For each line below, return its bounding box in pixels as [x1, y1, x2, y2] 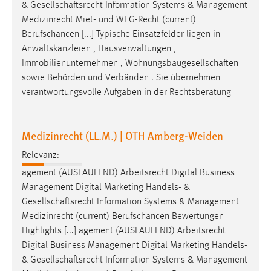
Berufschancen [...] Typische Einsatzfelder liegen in [22, 30, 220, 40]
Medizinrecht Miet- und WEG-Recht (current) [22, 15, 196, 25]
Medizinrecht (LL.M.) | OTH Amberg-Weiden [22, 128, 223, 143]
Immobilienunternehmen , [22, 59, 125, 69]
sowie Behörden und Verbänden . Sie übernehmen [22, 73, 220, 83]
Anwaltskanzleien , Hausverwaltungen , [22, 44, 176, 54]
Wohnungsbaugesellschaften [125, 59, 238, 69]
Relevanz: [22, 150, 59, 160]
